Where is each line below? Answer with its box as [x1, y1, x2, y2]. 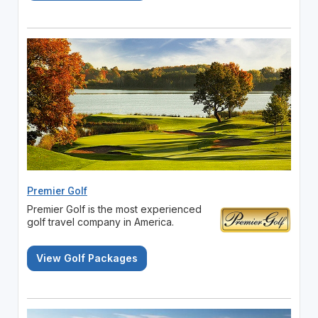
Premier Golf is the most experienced [26, 202, 202, 215]
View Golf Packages [35, 251, 138, 264]
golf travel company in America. [26, 215, 174, 228]
